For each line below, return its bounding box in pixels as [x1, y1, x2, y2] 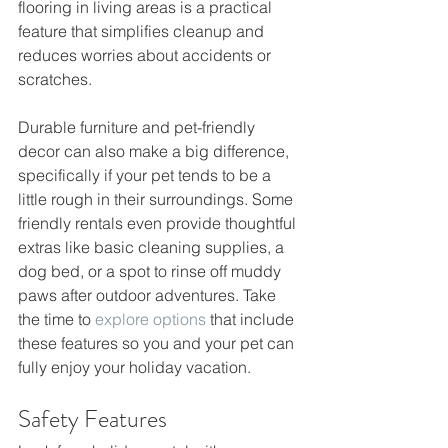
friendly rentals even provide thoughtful [18, 213, 300, 234]
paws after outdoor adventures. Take [18, 285, 280, 306]
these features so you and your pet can [18, 333, 298, 354]
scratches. [18, 69, 92, 90]
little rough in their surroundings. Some [18, 189, 297, 210]
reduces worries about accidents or [18, 45, 275, 66]
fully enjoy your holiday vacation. [18, 357, 251, 378]
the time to [18, 309, 95, 330]
